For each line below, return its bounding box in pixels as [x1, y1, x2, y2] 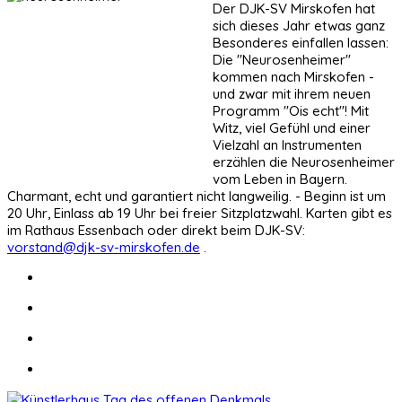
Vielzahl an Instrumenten [213, 135, 362, 153]
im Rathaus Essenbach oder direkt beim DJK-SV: [7, 221, 305, 239]
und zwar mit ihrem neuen [213, 84, 371, 102]
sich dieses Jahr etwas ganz [213, 16, 385, 34]
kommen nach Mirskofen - [213, 67, 374, 85]
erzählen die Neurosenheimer [213, 153, 395, 170]
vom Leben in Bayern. [213, 170, 347, 188]
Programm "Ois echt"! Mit [213, 101, 369, 119]
